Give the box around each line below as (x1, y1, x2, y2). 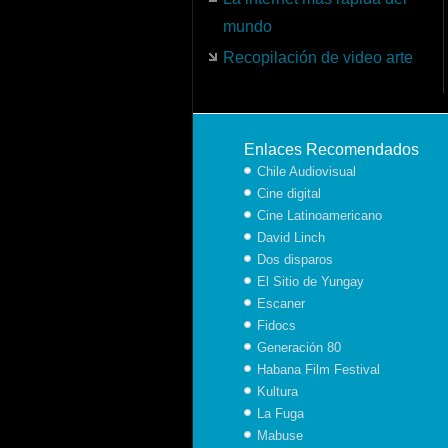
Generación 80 (257, 340, 341, 355)
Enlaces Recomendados (244, 141, 419, 158)
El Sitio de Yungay (257, 274, 364, 289)
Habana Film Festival (257, 362, 380, 377)
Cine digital (257, 186, 321, 201)
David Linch (257, 230, 325, 245)
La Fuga (257, 406, 304, 421)
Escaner (257, 296, 305, 311)
